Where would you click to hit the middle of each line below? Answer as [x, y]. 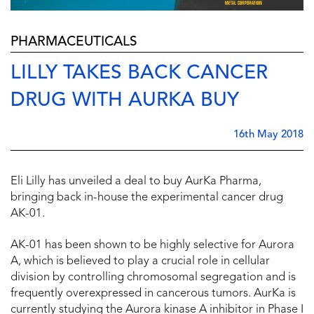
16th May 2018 [268, 135]
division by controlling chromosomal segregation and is [153, 277]
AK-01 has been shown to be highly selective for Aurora [152, 245]
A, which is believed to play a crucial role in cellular [140, 261]
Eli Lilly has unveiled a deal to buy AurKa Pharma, [136, 181]
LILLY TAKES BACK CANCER [139, 73]
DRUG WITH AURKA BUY [125, 101]
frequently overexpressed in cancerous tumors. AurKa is [153, 293]
